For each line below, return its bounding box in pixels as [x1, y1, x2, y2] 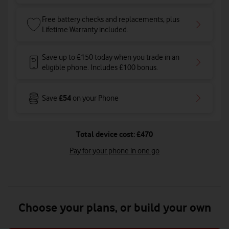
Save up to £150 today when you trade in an [42, 53, 179, 62]
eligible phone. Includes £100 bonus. [42, 63, 158, 72]
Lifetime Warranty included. [42, 25, 128, 34]
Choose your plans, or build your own [18, 200, 211, 215]
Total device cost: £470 [76, 129, 153, 139]
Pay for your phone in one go [70, 146, 159, 155]
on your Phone [73, 94, 119, 103]
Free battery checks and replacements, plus [42, 15, 179, 24]
